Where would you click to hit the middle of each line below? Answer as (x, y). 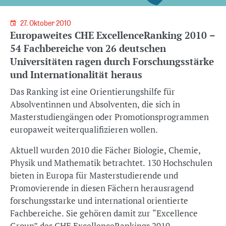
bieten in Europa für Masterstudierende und (94, 175)
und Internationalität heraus (76, 74)
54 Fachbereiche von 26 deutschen (88, 48)
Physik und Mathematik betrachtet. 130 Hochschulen (111, 163)
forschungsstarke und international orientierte (99, 201)
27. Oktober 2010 (46, 23)
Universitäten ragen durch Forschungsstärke (112, 61)
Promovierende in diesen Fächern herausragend (102, 188)
